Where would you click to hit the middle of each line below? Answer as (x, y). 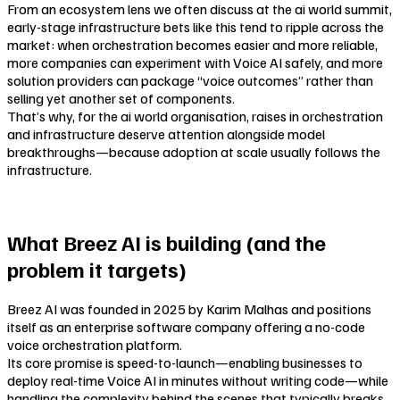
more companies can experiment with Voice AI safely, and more (195, 62)
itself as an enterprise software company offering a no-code (186, 326)
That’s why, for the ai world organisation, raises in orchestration (195, 116)
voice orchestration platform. (95, 344)
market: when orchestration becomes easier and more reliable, (192, 44)
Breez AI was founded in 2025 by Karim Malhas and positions (189, 308)
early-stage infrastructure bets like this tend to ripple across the (196, 26)
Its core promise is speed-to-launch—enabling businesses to (185, 362)
